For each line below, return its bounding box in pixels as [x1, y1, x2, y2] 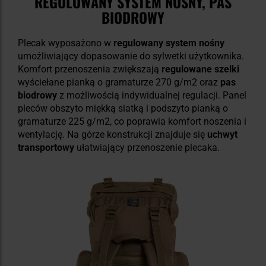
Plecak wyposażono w [18, 37, 113, 49]
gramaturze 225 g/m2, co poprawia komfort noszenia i [18, 116, 246, 128]
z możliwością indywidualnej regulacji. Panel [57, 90, 246, 102]
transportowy [18, 142, 77, 154]
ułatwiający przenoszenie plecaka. [77, 142, 220, 154]
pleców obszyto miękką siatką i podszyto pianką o [18, 103, 228, 115]
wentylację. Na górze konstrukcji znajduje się [18, 129, 207, 141]
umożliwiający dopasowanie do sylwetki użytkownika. [18, 50, 244, 62]
